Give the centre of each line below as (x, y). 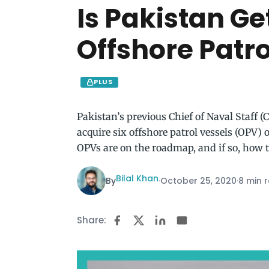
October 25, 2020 (198, 180)
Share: (92, 220)
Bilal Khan (137, 178)
